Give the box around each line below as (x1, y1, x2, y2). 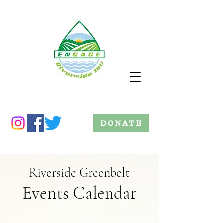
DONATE (100, 119, 143, 127)
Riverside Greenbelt (29, 165, 130, 180)
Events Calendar (22, 182, 137, 204)
